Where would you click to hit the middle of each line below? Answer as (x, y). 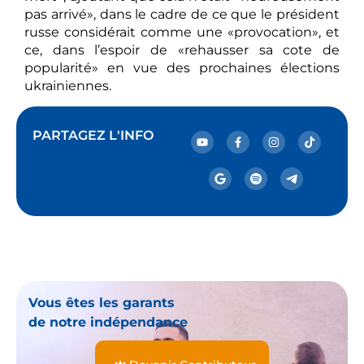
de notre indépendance (108, 323)
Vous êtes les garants (102, 303)
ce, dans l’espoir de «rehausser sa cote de (182, 50)
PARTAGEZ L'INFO (93, 136)
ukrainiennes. (68, 85)
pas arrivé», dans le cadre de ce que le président (182, 14)
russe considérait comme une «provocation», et (182, 32)
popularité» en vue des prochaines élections (182, 67)
